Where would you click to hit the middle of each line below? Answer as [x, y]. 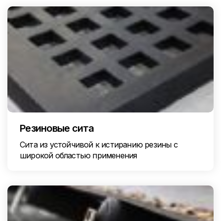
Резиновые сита [57, 128]
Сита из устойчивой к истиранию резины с [99, 145]
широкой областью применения [78, 155]
